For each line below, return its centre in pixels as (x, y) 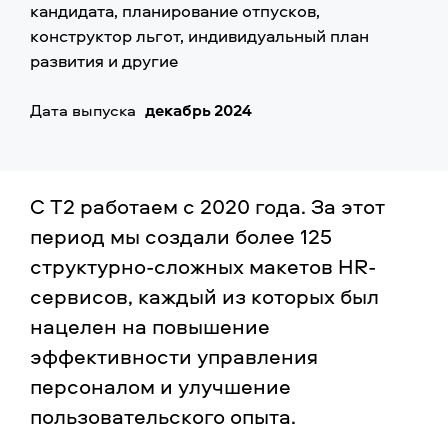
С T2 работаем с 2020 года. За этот (207, 206)
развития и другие (104, 60)
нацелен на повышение (150, 326)
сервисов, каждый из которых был (204, 296)
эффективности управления (174, 356)
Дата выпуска (83, 110)
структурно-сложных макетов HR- (203, 266)
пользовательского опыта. (163, 416)
